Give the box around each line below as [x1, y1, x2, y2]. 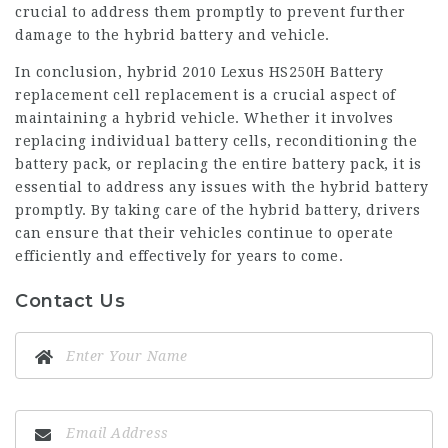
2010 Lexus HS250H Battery [182, 64, 384, 80]
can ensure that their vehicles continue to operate [15, 225, 393, 241]
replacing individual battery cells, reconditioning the [15, 133, 417, 149]
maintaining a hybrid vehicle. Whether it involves [15, 110, 394, 126]
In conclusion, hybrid [15, 64, 182, 80]
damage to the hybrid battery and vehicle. [15, 27, 330, 43]
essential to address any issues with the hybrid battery [15, 179, 429, 195]
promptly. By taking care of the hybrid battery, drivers [15, 202, 421, 218]
